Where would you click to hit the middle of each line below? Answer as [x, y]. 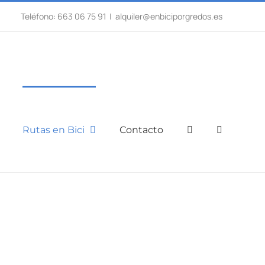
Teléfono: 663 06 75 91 [63, 16]
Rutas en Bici [54, 130]
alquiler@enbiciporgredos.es [169, 16]
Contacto [141, 130]
